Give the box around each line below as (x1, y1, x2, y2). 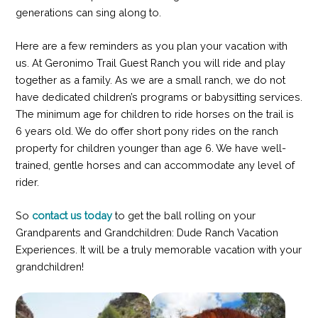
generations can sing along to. (15, 6, 161, 18)
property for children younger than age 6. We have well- (15, 142, 286, 155)
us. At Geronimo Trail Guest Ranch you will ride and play (15, 57, 285, 70)
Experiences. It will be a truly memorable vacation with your (15, 243, 302, 256)
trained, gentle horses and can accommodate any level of (15, 159, 295, 172)
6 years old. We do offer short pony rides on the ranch (15, 125, 278, 138)
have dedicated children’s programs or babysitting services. (15, 91, 302, 104)
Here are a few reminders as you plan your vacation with (15, 40, 287, 53)
